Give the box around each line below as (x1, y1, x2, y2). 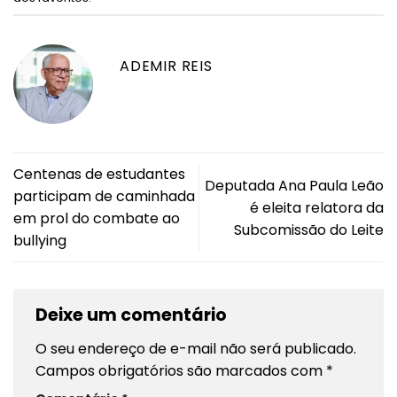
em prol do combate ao (13, 208, 180, 230)
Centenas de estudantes (13, 164, 185, 185)
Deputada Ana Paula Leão (205, 175, 384, 196)
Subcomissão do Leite (234, 219, 384, 240)
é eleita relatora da (250, 197, 384, 218)
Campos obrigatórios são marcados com (35, 360, 326, 381)
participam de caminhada (13, 186, 195, 207)
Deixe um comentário (35, 303, 230, 328)
